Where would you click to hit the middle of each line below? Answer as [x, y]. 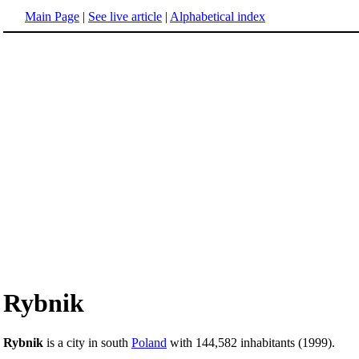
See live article [125, 16]
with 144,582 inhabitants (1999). [251, 342]
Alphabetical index [218, 16]
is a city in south [87, 342]
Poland [149, 342]
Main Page [52, 16]
